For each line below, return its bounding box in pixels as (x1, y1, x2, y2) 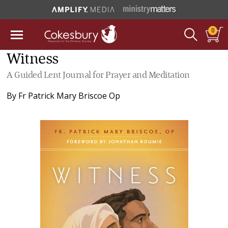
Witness (7, 52, 59, 67)
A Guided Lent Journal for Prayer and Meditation (7, 71, 190, 80)
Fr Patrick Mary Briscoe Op (18, 90, 121, 101)
